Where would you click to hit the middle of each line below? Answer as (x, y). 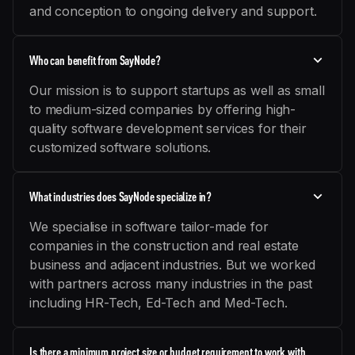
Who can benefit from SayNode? (95, 59)
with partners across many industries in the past (171, 283)
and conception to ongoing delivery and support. (173, 11)
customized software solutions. (120, 147)
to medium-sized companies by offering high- (163, 109)
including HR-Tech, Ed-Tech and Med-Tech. (158, 302)
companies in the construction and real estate (164, 245)
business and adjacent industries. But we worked (172, 264)
